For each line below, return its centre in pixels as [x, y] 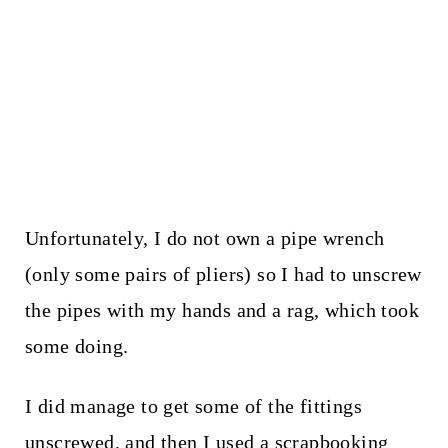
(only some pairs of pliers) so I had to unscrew [223, 274]
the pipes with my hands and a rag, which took [221, 310]
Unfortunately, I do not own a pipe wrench [204, 238]
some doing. [76, 346]
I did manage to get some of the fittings [193, 406]
